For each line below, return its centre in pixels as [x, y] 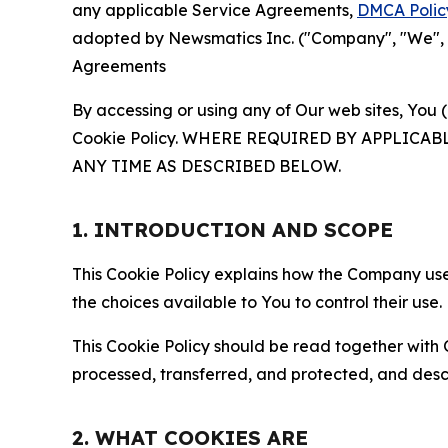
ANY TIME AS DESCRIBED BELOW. [206, 165]
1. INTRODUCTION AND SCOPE [232, 229]
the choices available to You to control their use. [257, 301]
